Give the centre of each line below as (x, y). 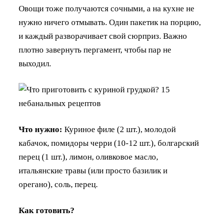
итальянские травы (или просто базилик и (93, 170)
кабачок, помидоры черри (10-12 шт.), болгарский (109, 143)
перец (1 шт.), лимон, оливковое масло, (88, 157)
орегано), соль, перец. (58, 184)
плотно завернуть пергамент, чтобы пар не (95, 50)
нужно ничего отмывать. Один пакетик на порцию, (110, 22)
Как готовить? (47, 210)
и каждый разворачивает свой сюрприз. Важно (103, 36)
